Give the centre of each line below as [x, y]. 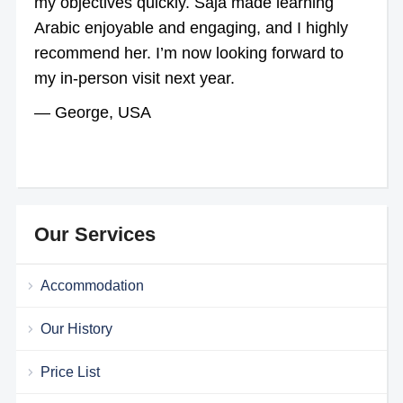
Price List [70, 372]
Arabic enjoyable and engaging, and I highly [191, 27]
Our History [76, 328]
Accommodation [92, 285]
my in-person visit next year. [134, 78]
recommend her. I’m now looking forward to [188, 53]
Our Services [94, 234]
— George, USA [92, 112]
